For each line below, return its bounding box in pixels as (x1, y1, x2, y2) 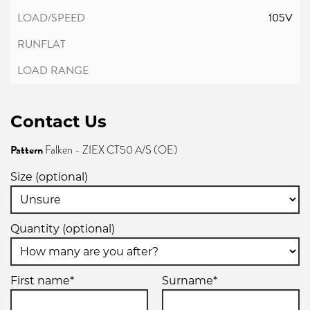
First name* (10, 273, 74, 287)
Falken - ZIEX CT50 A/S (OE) (43, 142, 178, 158)
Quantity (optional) (10, 221, 115, 235)
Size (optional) (10, 170, 88, 183)
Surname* (162, 273, 217, 287)
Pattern (10, 141, 43, 158)
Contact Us (10, 111, 107, 131)
